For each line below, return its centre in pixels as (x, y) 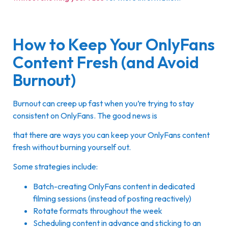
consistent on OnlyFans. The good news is (86, 115)
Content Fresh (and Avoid (106, 62)
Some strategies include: (55, 167)
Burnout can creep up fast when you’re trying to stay (103, 103)
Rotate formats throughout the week (98, 210)
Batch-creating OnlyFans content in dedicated (114, 186)
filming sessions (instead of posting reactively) (112, 198)
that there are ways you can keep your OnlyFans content (111, 135)
